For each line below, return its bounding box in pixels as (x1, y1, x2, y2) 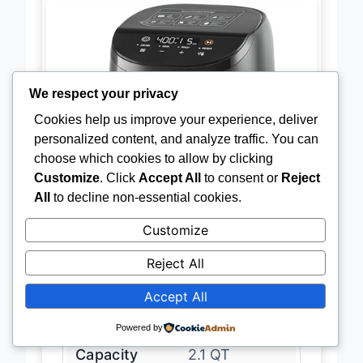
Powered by (115, 322, 163, 332)
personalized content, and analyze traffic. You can (34, 131, 318, 146)
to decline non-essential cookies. (50, 190, 241, 204)
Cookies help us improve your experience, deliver (34, 112, 318, 126)
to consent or (201, 170, 281, 185)
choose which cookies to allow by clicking (34, 151, 273, 165)
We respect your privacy (29, 86, 178, 100)
